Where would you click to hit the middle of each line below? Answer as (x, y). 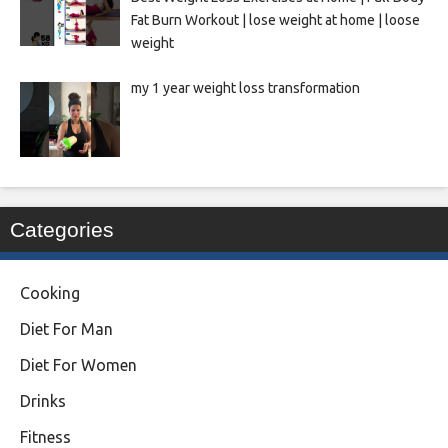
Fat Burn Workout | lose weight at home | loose (275, 19)
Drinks (43, 401)
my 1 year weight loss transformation (245, 88)
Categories (62, 230)
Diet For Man (66, 329)
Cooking (50, 293)
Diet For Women (78, 365)
